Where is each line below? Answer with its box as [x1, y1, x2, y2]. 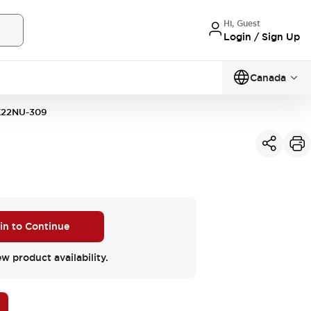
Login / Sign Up [224, 30, 300, 43]
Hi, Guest [224, 17, 260, 29]
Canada [250, 72, 286, 84]
